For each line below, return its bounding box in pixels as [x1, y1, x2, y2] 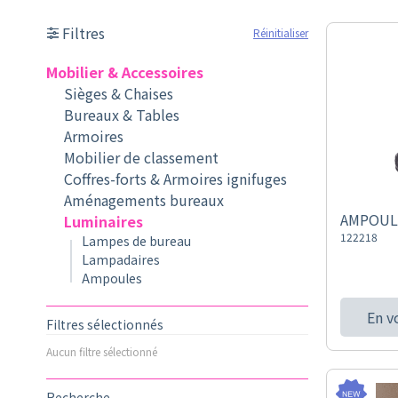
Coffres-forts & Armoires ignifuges [64, 168, 287, 189]
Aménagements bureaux [64, 189, 224, 211]
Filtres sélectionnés [46, 315, 163, 333]
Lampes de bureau [82, 232, 191, 250]
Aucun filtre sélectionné [46, 344, 157, 359]
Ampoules [82, 269, 142, 287]
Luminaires [64, 211, 143, 232]
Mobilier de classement [64, 147, 219, 168]
